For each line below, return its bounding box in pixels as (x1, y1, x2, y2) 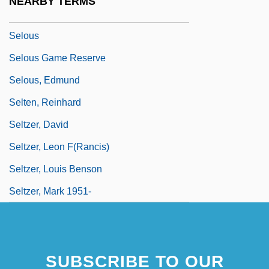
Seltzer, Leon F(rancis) (9, 141, 109, 152)
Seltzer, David (9, 119, 68, 130)
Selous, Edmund (9, 74, 80, 85)
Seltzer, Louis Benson (9, 163, 102, 174)
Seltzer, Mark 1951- (9, 186, 91, 196)
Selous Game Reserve (9, 52, 106, 63)
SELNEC (9, 8, 49, 19)
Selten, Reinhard (9, 97, 81, 107)
